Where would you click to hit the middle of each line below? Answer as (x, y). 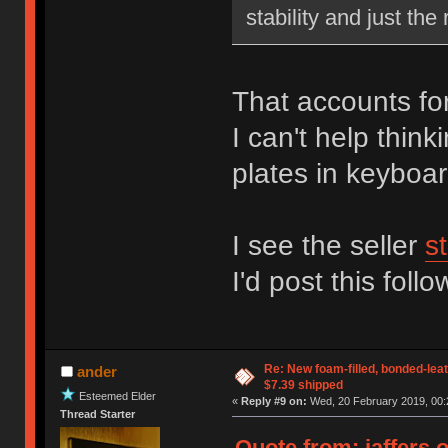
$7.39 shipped (303, 384)
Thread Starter (98, 413)
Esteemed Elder (118, 395)
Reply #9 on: (273, 400)
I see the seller (328, 245)
